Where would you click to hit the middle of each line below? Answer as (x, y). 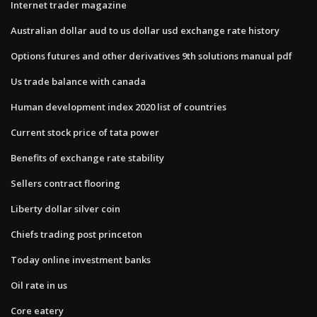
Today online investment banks (81, 259)
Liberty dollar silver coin (65, 208)
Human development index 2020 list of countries (119, 106)
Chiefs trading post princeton (76, 234)
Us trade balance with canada (78, 81)
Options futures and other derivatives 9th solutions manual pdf (151, 56)
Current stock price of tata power (85, 132)
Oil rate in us (39, 285)
